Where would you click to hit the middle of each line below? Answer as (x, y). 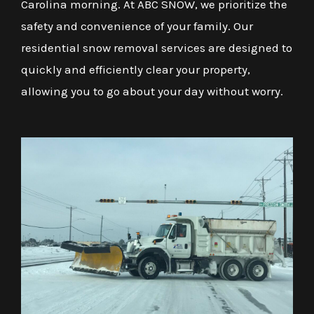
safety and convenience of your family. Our (137, 26)
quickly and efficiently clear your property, (136, 69)
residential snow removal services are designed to (157, 47)
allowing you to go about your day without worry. (152, 91)
